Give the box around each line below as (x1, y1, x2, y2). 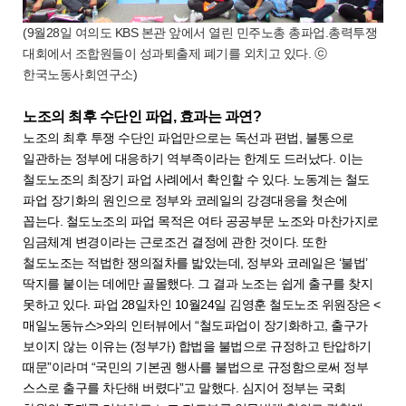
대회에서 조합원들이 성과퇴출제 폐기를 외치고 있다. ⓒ (23, 45, 326, 61)
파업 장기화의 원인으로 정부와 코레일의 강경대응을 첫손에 (23, 192, 348, 208)
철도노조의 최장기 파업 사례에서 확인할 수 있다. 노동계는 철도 (23, 171, 370, 187)
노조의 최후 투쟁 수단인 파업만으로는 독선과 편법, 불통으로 (23, 130, 354, 145)
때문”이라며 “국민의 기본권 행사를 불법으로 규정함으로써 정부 (23, 359, 368, 374)
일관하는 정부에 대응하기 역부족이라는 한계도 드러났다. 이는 (23, 150, 363, 166)
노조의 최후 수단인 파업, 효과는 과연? (23, 108, 265, 124)
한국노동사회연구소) (23, 66, 137, 82)
